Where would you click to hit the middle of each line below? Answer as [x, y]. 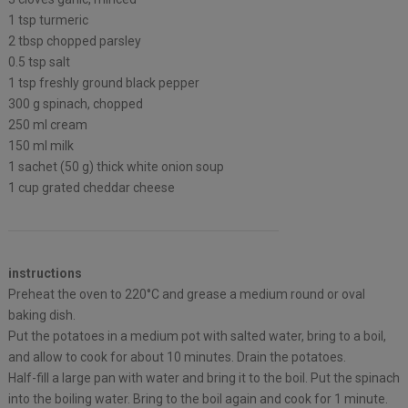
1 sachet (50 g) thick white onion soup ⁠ [117, 167]
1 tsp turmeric [48, 20]
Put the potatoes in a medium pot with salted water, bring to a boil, [197, 337]
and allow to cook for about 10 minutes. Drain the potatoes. [177, 357]
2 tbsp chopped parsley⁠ [74, 41]
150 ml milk [41, 146]
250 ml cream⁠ [47, 125]
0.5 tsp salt [39, 62]
